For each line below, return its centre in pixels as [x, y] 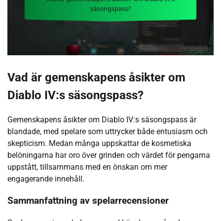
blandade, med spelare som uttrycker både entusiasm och [108, 131]
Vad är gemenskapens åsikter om [96, 77]
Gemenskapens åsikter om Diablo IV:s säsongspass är [102, 119]
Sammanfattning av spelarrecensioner [88, 201]
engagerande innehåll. [46, 179]
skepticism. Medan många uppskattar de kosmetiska [99, 143]
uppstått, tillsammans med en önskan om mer [87, 167]
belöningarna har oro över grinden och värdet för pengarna [109, 155]
